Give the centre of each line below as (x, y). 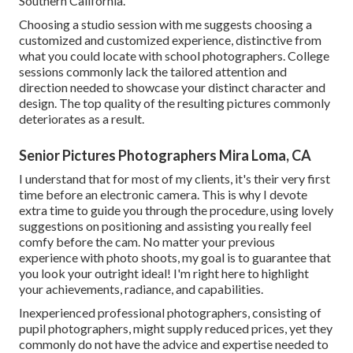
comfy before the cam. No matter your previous (147, 241)
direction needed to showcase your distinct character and (172, 87)
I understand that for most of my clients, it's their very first (175, 178)
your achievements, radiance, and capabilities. (141, 288)
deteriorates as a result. (82, 118)
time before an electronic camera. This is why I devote (163, 194)
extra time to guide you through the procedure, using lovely (176, 210)
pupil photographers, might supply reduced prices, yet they (176, 328)
